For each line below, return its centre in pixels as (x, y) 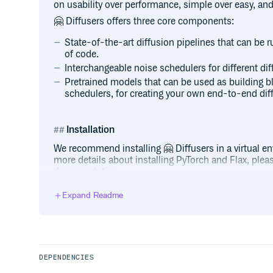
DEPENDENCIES (67, 257)
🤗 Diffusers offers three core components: (144, 22)
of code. (82, 55)
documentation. (87, 172)
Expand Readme (93, 195)
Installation (91, 130)
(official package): (134, 215)
